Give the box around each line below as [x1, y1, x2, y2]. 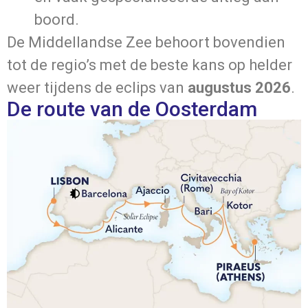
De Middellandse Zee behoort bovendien [7, 33, 285, 51]
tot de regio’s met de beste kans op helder [7, 56, 292, 74]
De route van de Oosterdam [7, 96, 257, 121]
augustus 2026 [188, 78, 291, 96]
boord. [34, 10, 79, 28]
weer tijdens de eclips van [7, 78, 188, 96]
